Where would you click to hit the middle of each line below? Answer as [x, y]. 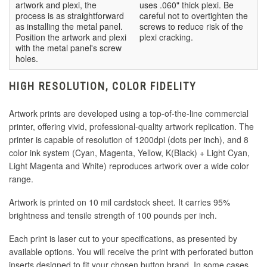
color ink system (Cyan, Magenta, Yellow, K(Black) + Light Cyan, [129, 153]
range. [21, 179]
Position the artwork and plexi [71, 37]
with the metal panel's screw [69, 48]
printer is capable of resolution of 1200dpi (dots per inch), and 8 [129, 140]
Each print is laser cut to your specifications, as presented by [123, 239]
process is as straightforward [70, 16]
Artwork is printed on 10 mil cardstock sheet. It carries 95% [119, 202]
